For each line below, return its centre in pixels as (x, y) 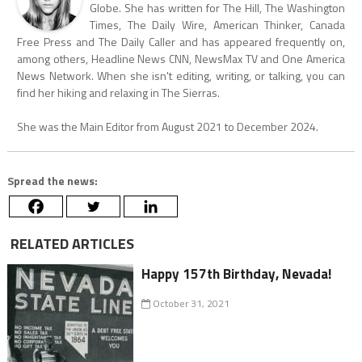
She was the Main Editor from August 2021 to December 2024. (167, 126)
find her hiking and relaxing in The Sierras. (118, 92)
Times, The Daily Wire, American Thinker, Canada (217, 24)
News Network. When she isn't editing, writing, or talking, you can (181, 75)
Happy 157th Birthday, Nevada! (237, 274)
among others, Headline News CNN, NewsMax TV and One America (181, 58)
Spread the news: (52, 180)
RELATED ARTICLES (70, 243)
